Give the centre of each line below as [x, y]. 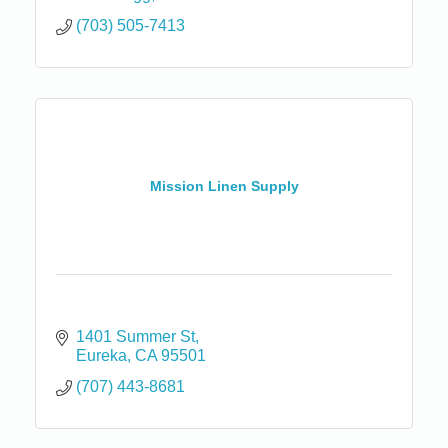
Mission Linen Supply [224, 186]
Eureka [101, 355]
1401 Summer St [135, 336]
